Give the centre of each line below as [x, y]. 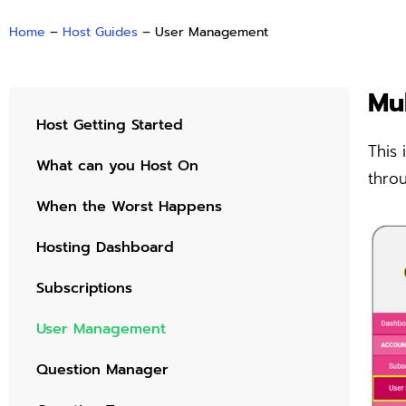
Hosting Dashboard [105, 248]
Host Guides [100, 32]
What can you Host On [117, 166]
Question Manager [102, 370]
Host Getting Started [110, 126]
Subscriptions [84, 289]
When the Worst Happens [129, 207]
